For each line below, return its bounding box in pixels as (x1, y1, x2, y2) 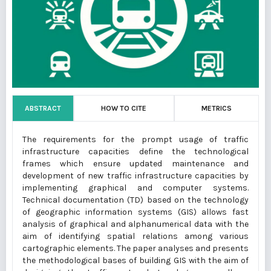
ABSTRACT (25, 104, 61, 113)
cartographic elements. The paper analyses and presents (22, 243, 249, 254)
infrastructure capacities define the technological (22, 146, 249, 157)
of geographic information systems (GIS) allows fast (22, 207, 249, 218)
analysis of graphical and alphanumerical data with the (22, 219, 249, 230)
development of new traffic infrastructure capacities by (22, 171, 249, 181)
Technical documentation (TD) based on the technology (22, 195, 249, 206)
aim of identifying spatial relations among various (22, 231, 249, 242)
